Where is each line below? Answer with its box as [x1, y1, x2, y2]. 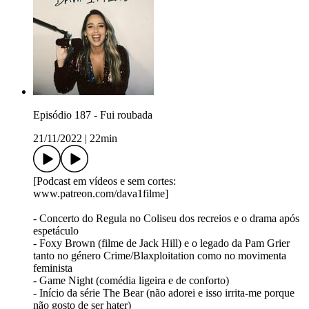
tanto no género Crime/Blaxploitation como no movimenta [33, 249, 286, 261]
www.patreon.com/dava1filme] [33, 187, 168, 199]
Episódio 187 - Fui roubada [33, 108, 152, 121]
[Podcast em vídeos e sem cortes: [33, 175, 176, 187]
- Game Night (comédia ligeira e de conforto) [33, 274, 229, 286]
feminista [33, 261, 72, 274]
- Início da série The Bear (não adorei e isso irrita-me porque [33, 286, 295, 299]
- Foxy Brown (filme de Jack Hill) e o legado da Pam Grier [33, 237, 290, 249]
